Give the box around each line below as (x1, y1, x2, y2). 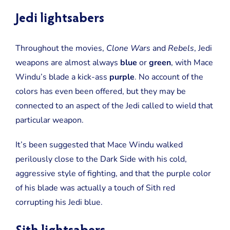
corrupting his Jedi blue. (15, 197, 103, 208)
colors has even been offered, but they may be (15, 86, 186, 98)
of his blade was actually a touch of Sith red (15, 182, 175, 194)
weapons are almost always (15, 57, 120, 69)
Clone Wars (106, 43, 150, 54)
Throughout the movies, (15, 43, 106, 54)
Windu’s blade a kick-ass (15, 71, 109, 83)
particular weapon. (15, 114, 84, 126)
